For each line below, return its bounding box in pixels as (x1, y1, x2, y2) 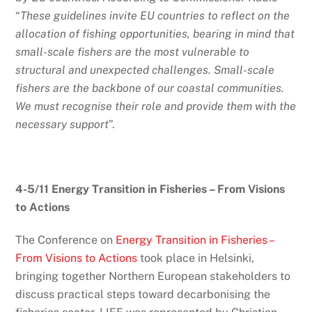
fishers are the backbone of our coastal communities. (15, 81, 285, 95)
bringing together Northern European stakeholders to (15, 270, 291, 283)
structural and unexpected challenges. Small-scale (15, 63, 275, 77)
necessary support (15, 117, 109, 131)
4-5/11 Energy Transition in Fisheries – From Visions (15, 182, 286, 196)
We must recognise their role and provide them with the (15, 99, 297, 113)
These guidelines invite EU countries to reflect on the (20, 8, 290, 22)
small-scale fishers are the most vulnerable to (15, 45, 250, 58)
